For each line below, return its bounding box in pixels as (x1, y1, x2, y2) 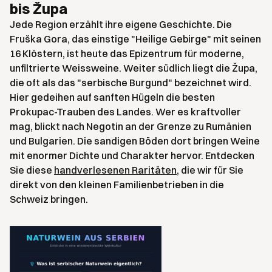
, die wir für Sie (177, 164, 243, 176)
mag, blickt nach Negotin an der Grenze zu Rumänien (10, 120, 251, 132)
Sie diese (10, 164, 54, 176)
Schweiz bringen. (10, 193, 88, 205)
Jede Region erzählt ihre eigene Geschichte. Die (10, 18, 232, 30)
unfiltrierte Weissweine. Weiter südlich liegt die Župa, (10, 62, 257, 74)
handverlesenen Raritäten (54, 164, 177, 176)
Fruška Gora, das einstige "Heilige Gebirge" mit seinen (10, 33, 261, 45)
